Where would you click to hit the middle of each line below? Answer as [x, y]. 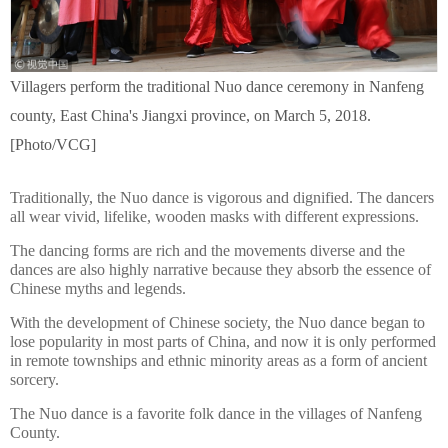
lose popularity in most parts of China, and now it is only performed [223, 341]
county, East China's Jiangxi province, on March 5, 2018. [190, 115]
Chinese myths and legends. [98, 288]
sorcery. [34, 379]
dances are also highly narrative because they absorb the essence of [220, 269]
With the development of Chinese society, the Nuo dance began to [217, 322]
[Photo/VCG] [53, 144]
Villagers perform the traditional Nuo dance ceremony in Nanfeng [217, 86]
